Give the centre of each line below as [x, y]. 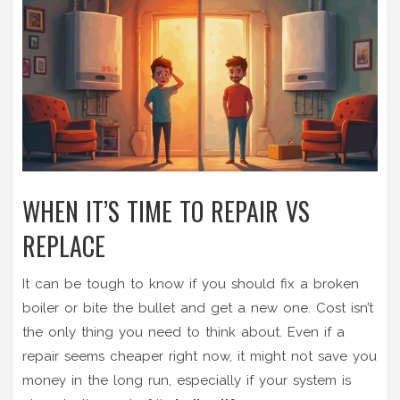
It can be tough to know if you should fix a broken [191, 283]
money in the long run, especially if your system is [187, 380]
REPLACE [64, 246]
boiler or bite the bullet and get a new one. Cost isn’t [198, 308]
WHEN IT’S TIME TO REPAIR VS [166, 211]
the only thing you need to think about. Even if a [183, 332]
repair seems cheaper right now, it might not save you [200, 356]
